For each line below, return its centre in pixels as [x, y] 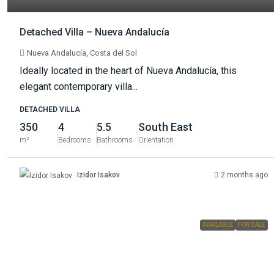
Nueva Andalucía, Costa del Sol [82, 53]
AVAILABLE [218, 224]
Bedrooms [75, 140]
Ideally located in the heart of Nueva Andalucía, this [128, 71]
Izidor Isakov [98, 175]
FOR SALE [252, 224]
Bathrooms [115, 140]
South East [165, 127]
